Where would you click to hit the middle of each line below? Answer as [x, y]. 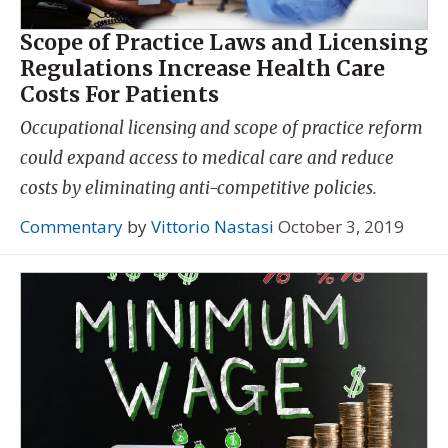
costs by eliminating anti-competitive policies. [200, 187]
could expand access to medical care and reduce [207, 157]
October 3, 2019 [341, 227]
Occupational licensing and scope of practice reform [221, 127]
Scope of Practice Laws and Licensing [224, 43]
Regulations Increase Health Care [202, 69]
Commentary [71, 227]
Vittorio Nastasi [212, 227]
